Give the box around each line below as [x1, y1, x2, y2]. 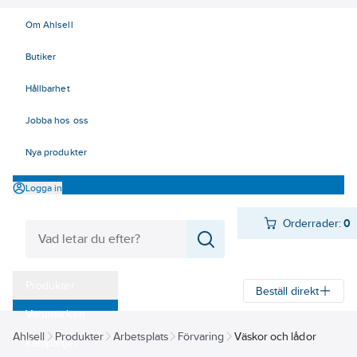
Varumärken [25, 308, 85, 320]
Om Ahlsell [25, 19, 73, 30]
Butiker [25, 51, 57, 62]
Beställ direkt [256, 284, 319, 297]
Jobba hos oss [25, 115, 88, 126]
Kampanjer [25, 336, 78, 349]
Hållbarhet [25, 83, 70, 94]
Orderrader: [283, 217, 341, 229]
